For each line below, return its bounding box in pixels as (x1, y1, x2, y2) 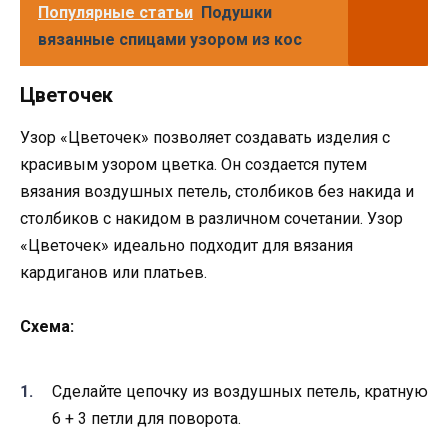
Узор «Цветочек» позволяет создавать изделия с (20, 127, 390, 147)
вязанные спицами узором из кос (38, 29, 302, 49)
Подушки (201, 2, 272, 22)
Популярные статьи (38, 2, 193, 22)
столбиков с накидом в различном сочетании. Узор (20, 208, 403, 228)
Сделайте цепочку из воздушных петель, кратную (52, 382, 428, 402)
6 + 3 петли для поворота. (52, 409, 241, 429)
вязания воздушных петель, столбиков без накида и (20, 181, 414, 201)
